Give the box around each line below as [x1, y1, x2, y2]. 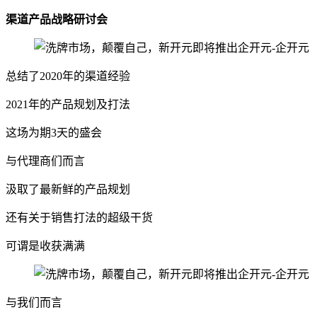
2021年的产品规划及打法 [6, 98, 130, 111]
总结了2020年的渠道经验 [6, 70, 130, 83]
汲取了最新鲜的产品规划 [6, 183, 130, 196]
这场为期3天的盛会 [6, 127, 102, 139]
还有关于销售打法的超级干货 [6, 212, 153, 224]
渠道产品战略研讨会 [6, 13, 108, 26]
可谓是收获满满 [6, 240, 85, 253]
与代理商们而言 [6, 155, 85, 168]
